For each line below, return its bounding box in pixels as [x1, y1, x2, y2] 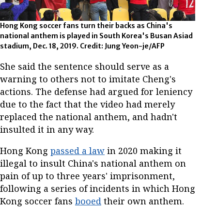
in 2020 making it [105, 145, 182, 157]
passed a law [50, 145, 105, 157]
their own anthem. [101, 195, 184, 207]
